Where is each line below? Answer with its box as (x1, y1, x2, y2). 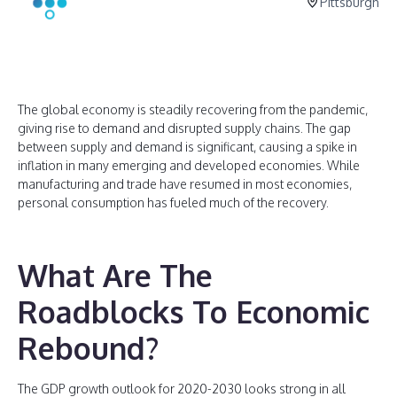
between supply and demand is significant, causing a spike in (18, 139, 357, 154)
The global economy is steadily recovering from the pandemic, (18, 102, 368, 117)
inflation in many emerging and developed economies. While (18, 158, 360, 173)
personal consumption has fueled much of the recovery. (18, 195, 331, 210)
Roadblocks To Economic (18, 292, 370, 331)
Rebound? (18, 329, 159, 367)
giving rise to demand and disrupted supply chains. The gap (18, 121, 351, 136)
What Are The (18, 256, 213, 294)
